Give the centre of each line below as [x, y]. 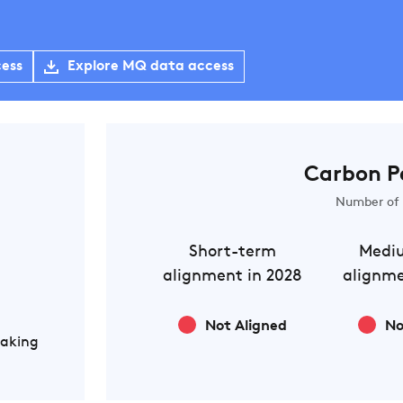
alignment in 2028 [233, 277]
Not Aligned [246, 327]
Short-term [232, 252]
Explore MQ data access [151, 67]
